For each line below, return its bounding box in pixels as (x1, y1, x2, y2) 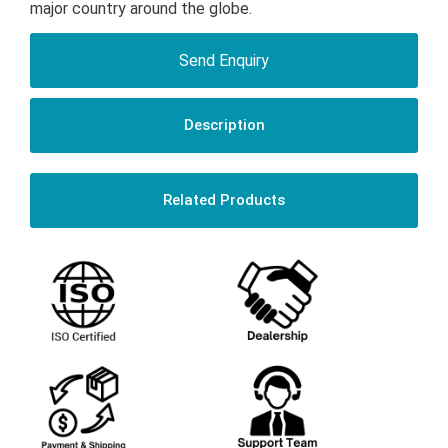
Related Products (163, 191, 285, 210)
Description (183, 116, 265, 135)
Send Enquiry (179, 51, 269, 71)
